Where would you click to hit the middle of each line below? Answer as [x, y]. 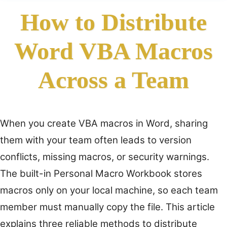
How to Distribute [113, 22]
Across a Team [113, 80]
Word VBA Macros [113, 51]
